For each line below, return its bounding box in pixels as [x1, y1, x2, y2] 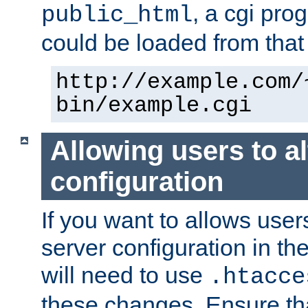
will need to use [41, 261, 209, 288]
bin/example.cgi [56, 93, 252, 119]
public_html [41, 2, 192, 29]
